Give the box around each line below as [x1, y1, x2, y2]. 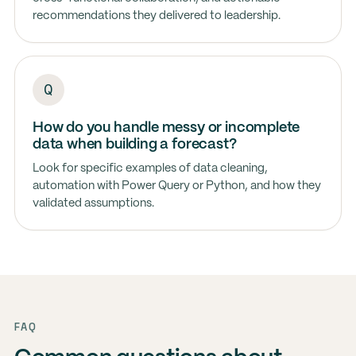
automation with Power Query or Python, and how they [32, 180, 321, 192]
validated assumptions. [32, 198, 154, 209]
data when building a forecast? [32, 137, 237, 152]
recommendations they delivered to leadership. [32, 10, 281, 21]
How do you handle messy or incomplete [32, 121, 300, 135]
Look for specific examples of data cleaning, [32, 163, 268, 174]
